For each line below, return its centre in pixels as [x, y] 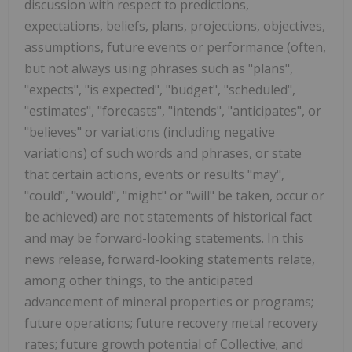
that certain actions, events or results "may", [154, 174]
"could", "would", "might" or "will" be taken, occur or [174, 195]
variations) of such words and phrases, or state [163, 153]
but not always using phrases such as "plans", [159, 68]
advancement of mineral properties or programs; [169, 301]
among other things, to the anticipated [139, 280]
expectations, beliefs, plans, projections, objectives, [175, 26]
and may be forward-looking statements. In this [164, 238]
